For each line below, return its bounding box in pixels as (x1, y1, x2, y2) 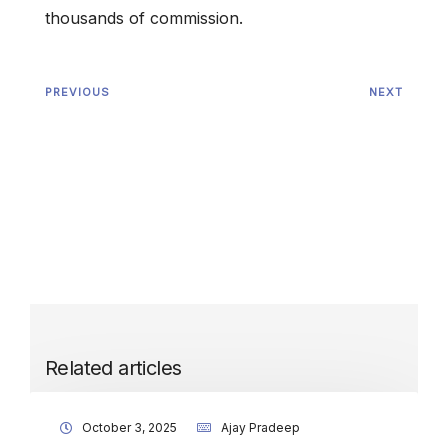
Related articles (45, 356, 182, 381)
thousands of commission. (45, 8, 243, 29)
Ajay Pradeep (221, 420, 300, 436)
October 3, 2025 (82, 420, 177, 436)
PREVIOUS (45, 85, 110, 100)
